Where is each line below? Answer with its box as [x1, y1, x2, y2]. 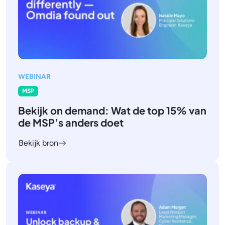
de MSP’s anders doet [18, 116, 124, 129]
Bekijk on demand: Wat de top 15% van [18, 103, 206, 117]
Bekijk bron [19, 138, 58, 148]
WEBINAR [18, 72, 51, 81]
